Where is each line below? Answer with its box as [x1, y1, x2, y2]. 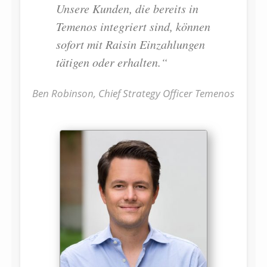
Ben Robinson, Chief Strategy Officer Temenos [32, 86, 234, 101]
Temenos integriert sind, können [55, 18, 210, 35]
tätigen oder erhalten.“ [55, 54, 167, 70]
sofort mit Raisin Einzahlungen [55, 36, 205, 52]
